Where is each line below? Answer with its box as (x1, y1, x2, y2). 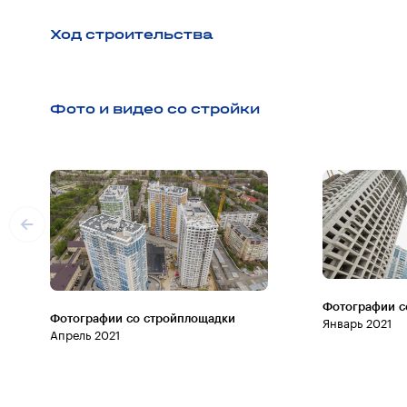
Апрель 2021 (50, 329, 120, 342)
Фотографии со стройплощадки (50, 312, 235, 324)
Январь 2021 (323, 318, 392, 330)
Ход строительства (50, 25, 213, 43)
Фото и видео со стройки (50, 100, 260, 117)
